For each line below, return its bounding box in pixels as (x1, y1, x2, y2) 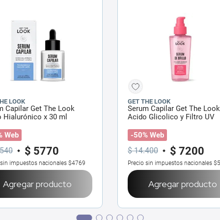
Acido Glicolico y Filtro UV (128, 112, 215, 121)
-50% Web (131, 130, 164, 139)
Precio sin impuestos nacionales (128, 159, 212, 166)
